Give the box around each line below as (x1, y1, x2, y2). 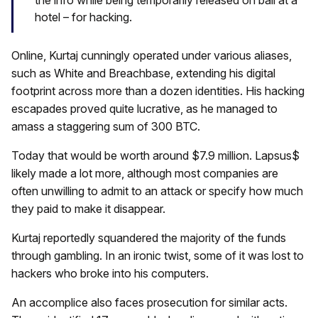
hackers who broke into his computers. (11, 265, 209, 280)
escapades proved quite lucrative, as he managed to (11, 101, 278, 116)
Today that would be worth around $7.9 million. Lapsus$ (11, 148, 300, 163)
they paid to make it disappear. (11, 201, 165, 216)
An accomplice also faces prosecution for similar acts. (11, 295, 287, 309)
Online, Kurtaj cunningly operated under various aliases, (11, 48, 292, 62)
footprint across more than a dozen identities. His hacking (11, 83, 305, 98)
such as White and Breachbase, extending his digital (11, 65, 275, 80)
